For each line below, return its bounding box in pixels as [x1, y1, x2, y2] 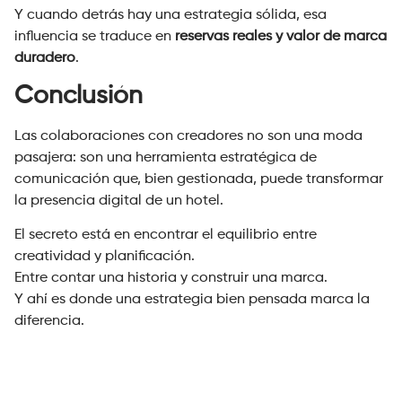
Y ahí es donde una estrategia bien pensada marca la [14, 293, 370, 308]
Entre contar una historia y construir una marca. [14, 271, 328, 286]
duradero [14, 50, 75, 66]
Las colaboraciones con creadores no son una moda [14, 128, 363, 144]
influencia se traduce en [14, 29, 175, 44]
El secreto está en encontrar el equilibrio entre [14, 228, 317, 243]
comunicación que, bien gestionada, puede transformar [14, 171, 383, 187]
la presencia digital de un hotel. [14, 193, 223, 208]
